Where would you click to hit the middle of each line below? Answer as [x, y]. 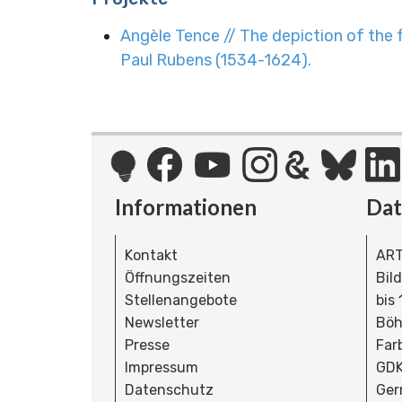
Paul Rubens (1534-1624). [216, 61]
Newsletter [162, 322]
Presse [147, 345]
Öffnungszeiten [178, 277]
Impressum [162, 367]
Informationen [186, 206]
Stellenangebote [181, 300]
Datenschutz [169, 389]
